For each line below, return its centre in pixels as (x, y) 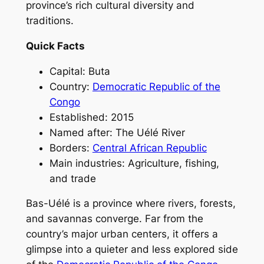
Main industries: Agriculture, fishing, (134, 163)
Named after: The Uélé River (117, 132)
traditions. (49, 21)
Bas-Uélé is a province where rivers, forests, (131, 204)
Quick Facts (55, 46)
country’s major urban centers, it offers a (122, 234)
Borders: (71, 148)
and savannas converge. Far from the (114, 219)
